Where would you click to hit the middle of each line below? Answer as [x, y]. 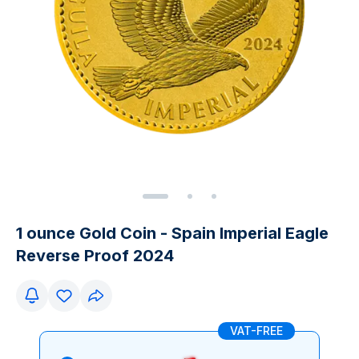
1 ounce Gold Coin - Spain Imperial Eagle [172, 233]
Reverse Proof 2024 [95, 256]
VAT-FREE [256, 331]
